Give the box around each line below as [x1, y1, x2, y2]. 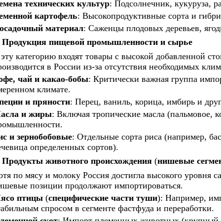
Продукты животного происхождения [1, 156, 154, 166]
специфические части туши [48, 193, 157, 203]
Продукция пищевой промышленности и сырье [1, 37, 192, 47]
